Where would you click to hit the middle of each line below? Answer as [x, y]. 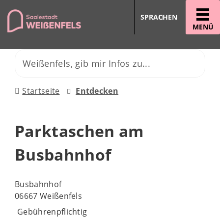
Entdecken [97, 91]
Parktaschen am [79, 131]
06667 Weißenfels [49, 196]
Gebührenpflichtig [52, 212]
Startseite [41, 91]
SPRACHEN [159, 17]
